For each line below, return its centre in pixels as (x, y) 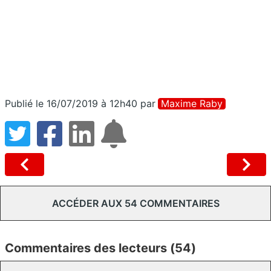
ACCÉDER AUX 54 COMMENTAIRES (135, 204)
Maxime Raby (192, 104)
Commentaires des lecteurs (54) (100, 248)
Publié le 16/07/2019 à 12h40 (71, 104)
